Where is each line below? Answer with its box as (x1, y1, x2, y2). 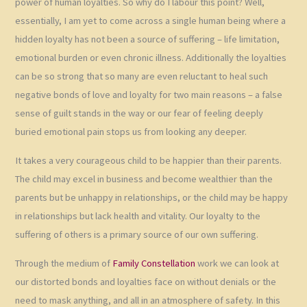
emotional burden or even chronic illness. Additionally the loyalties (15, 51, 287, 64)
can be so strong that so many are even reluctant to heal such (15, 70, 269, 83)
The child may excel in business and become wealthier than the (15, 173, 273, 186)
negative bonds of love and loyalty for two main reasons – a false (15, 88, 283, 101)
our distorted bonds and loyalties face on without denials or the (15, 275, 277, 288)
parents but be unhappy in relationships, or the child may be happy (15, 191, 288, 204)
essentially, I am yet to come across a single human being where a (15, 14, 286, 27)
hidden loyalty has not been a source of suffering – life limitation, (15, 33, 280, 46)
